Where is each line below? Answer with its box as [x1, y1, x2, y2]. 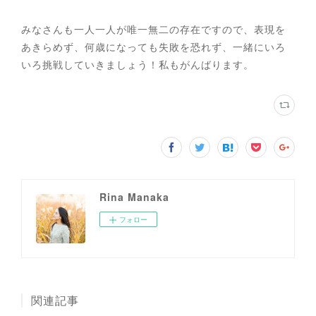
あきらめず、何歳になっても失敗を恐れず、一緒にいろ [21, 39, 286, 54]
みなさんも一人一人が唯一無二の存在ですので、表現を [21, 21, 286, 36]
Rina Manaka [99, 189, 169, 204]
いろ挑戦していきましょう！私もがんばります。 [21, 56, 254, 71]
